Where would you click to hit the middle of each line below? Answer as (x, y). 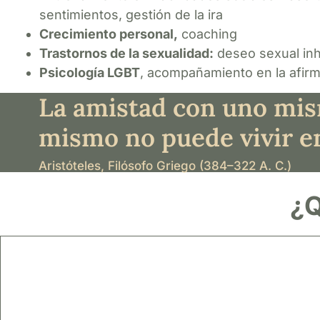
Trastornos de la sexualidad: (126, 53)
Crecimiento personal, (109, 34)
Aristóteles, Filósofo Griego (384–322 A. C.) (165, 165)
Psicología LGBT (90, 72)
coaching (207, 34)
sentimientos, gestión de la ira (131, 14)
